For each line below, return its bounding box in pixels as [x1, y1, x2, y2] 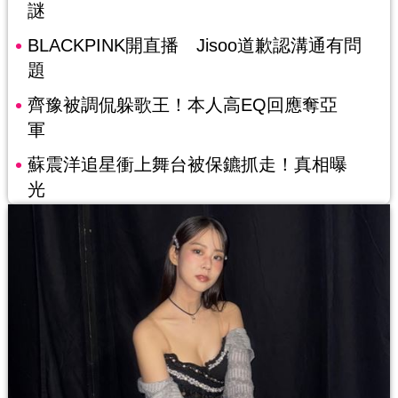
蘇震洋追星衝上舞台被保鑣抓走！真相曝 [27, 154, 347, 174]
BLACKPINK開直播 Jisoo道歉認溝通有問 [27, 35, 362, 55]
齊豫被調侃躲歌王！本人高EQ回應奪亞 [27, 94, 338, 115]
